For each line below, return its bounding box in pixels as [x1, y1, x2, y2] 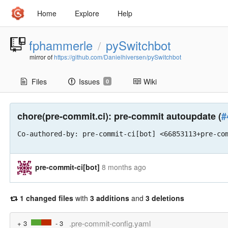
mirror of [30, 52, 54, 61]
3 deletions [146, 193, 184, 203]
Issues [79, 76, 100, 87]
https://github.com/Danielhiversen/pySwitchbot [54, 52, 181, 61]
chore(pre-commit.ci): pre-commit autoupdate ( [17, 109, 221, 123]
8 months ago [102, 161, 147, 172]
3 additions [90, 193, 129, 203]
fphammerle [29, 37, 93, 54]
